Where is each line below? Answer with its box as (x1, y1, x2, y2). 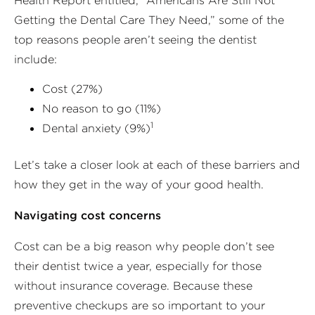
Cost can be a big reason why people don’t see (14, 239, 274, 253)
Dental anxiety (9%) (42, 121, 150, 135)
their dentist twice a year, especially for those (14, 259, 262, 273)
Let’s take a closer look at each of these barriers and (14, 157, 300, 172)
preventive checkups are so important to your (14, 298, 265, 312)
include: (14, 52, 57, 66)
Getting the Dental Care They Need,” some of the (14, 13, 284, 27)
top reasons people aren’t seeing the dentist (14, 32, 257, 46)
